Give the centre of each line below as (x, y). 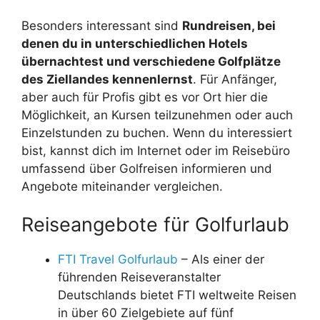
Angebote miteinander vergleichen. (122, 186)
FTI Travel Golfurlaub (118, 260)
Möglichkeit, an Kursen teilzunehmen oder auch (157, 115)
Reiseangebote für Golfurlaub (155, 225)
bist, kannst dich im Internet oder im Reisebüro (156, 150)
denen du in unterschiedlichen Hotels (135, 43)
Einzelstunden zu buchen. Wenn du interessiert (157, 132)
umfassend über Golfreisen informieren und (147, 168)
